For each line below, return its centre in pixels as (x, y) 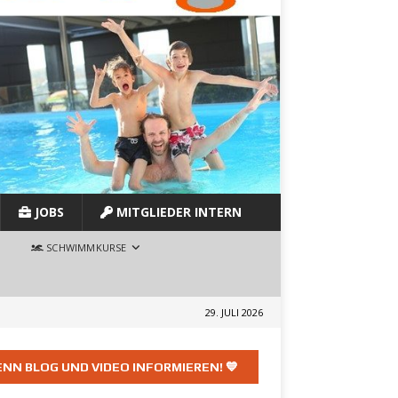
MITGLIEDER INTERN (177, 212)
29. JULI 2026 (234, 313)
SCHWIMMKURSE (85, 248)
